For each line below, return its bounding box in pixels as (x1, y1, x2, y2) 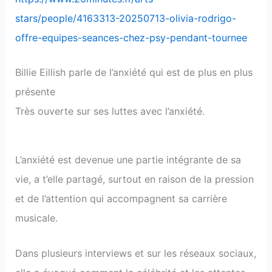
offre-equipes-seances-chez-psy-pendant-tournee (15, 31, 247, 44)
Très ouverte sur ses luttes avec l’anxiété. (15, 105, 205, 118)
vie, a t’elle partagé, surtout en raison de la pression (15, 173, 254, 186)
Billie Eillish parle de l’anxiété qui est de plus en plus (15, 66, 253, 79)
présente (15, 86, 55, 98)
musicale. (15, 212, 58, 225)
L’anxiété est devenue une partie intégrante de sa (15, 154, 241, 166)
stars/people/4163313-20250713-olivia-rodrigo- (15, 12, 236, 24)
